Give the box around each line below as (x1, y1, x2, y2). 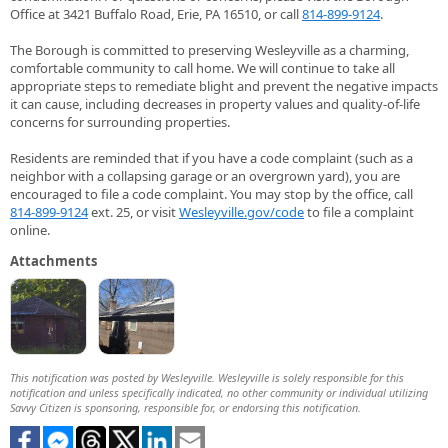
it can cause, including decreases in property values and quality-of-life (10, 95, 420, 114)
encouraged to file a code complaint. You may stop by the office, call (10, 185, 413, 204)
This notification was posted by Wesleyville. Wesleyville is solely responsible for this (10, 370, 404, 386)
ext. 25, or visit (88, 203, 179, 222)
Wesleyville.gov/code (179, 203, 304, 222)
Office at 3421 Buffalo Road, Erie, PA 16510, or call (10, 5, 302, 24)
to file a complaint (304, 203, 414, 222)
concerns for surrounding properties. (10, 113, 230, 132)
